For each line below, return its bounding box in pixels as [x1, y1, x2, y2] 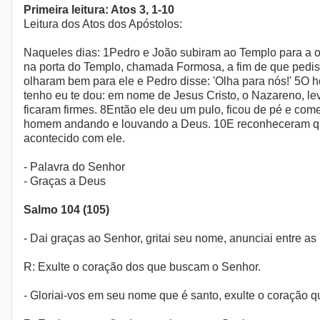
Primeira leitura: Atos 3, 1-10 [24, 4, 174, 16]
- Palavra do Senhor [24, 161, 125, 174]
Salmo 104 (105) [24, 204, 109, 216]
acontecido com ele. [24, 132, 125, 145]
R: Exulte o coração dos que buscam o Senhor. [24, 261, 261, 274]
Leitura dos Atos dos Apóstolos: [24, 18, 182, 31]
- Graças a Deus [24, 175, 106, 188]
